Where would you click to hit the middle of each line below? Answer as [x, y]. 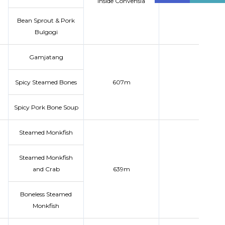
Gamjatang [46, 57]
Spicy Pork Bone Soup [46, 107]
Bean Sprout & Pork [46, 20]
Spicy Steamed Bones [46, 82]
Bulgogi [46, 32]
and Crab [46, 169]
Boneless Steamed [46, 194]
